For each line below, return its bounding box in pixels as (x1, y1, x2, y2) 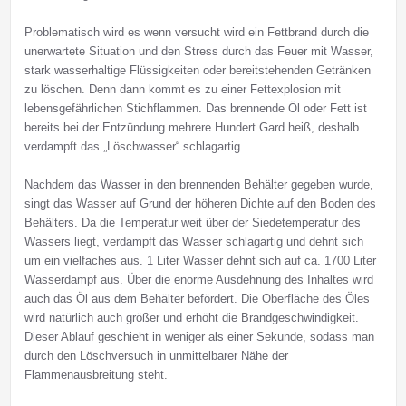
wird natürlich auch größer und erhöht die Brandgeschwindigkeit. (24, 311, 359, 325)
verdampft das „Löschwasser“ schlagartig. (24, 140, 244, 154)
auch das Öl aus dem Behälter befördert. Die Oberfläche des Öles (24, 292, 370, 306)
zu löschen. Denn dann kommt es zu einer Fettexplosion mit (24, 82, 341, 97)
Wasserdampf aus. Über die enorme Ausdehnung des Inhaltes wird (24, 273, 373, 287)
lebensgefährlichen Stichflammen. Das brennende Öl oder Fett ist (24, 101, 367, 116)
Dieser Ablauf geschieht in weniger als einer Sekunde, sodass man (24, 330, 374, 344)
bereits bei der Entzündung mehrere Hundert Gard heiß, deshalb (24, 121, 359, 135)
